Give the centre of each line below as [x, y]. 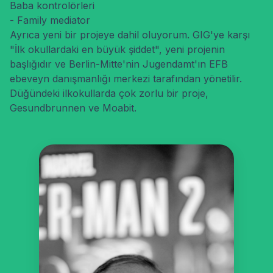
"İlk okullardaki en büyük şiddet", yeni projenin [117, 49]
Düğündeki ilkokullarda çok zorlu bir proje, [109, 93]
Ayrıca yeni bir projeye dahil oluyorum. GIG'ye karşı [130, 35]
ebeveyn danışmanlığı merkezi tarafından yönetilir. [126, 79]
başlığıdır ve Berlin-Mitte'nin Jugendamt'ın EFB [119, 64]
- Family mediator [50, 20]
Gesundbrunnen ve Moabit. [73, 108]
